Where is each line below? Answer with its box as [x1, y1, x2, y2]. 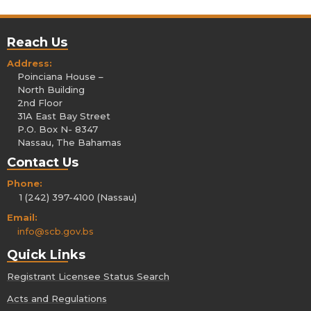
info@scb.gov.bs [17, 225, 94, 237]
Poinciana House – [17, 70, 103, 82]
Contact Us [7, 154, 78, 170]
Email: [7, 211, 37, 223]
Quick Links [7, 246, 85, 262]
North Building [17, 83, 85, 95]
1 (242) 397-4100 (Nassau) [19, 191, 137, 203]
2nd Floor [17, 96, 62, 108]
